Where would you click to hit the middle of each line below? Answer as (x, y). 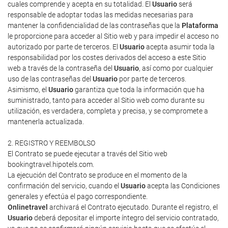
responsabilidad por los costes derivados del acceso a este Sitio (107, 58)
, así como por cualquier (176, 68)
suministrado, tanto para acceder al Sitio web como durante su (106, 100)
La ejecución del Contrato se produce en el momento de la (97, 175)
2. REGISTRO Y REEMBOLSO (51, 143)
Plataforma (200, 25)
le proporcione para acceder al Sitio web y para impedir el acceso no (113, 36)
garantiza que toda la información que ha (139, 90)
